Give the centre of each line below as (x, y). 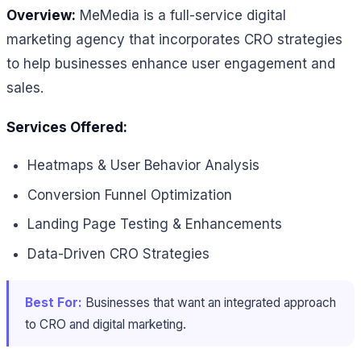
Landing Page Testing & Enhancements (154, 224)
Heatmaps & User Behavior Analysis (143, 166)
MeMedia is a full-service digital (181, 15)
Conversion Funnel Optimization (129, 195)
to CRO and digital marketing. (106, 324)
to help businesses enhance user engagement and (171, 64)
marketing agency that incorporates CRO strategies (174, 39)
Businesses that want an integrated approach (209, 302)
